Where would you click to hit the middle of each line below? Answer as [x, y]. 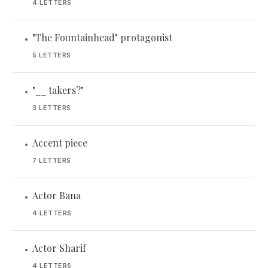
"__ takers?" [58, 90]
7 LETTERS [52, 160]
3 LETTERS [52, 108]
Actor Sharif [59, 248]
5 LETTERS [52, 55]
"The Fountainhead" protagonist [102, 37]
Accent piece [60, 143]
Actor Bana [57, 195]
